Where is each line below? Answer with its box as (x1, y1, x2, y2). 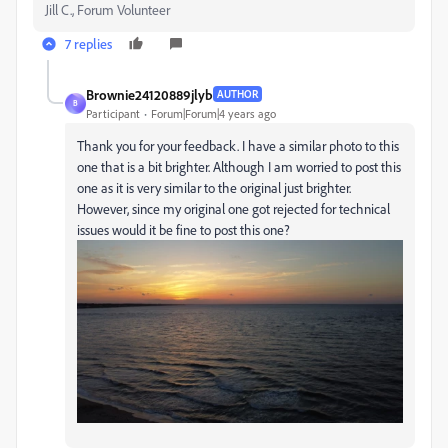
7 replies (65, 34, 112, 52)
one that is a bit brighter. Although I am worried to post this (77, 157, 401, 175)
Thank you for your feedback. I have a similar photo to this (77, 136, 399, 154)
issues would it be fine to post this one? (77, 220, 293, 238)
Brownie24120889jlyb (86, 85, 213, 103)
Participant (86, 105, 140, 121)
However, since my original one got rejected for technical (77, 199, 390, 217)
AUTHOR (217, 87, 258, 102)
